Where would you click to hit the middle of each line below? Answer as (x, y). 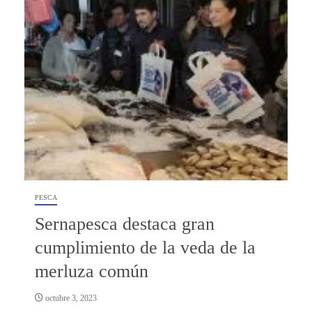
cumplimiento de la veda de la (145, 247)
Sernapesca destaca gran (125, 224)
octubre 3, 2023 (70, 298)
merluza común (92, 271)
